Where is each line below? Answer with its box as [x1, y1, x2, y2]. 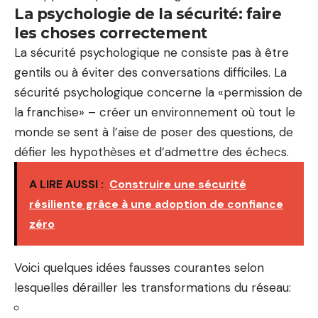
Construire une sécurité [109, 176, 246, 192]
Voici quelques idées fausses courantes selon [14, 259, 264, 275]
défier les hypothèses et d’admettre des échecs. [14, 143, 289, 160]
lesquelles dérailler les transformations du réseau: [14, 279, 291, 295]
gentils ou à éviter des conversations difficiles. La [14, 64, 287, 80]
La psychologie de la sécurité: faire [14, 4, 281, 23]
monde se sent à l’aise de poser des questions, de [14, 124, 293, 140]
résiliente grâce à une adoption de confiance [29, 196, 283, 212]
